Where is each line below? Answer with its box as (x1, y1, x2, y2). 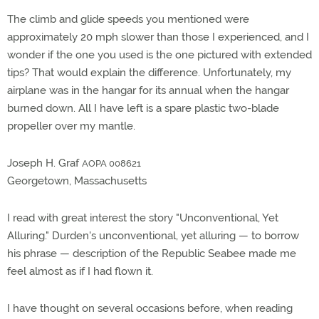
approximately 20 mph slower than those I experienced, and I (7, 31, 309, 43)
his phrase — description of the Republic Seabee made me (7, 247, 296, 260)
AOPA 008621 (82, 158, 141, 169)
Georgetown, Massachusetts (7, 174, 147, 187)
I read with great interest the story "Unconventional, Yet (7, 211, 278, 224)
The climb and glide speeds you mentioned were (7, 13, 249, 26)
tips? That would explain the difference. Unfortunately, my (7, 66, 291, 79)
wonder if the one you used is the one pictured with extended (7, 48, 312, 61)
